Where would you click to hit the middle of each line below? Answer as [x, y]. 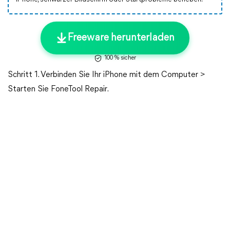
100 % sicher [120, 58]
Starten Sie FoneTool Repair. [58, 89]
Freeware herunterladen [121, 38]
